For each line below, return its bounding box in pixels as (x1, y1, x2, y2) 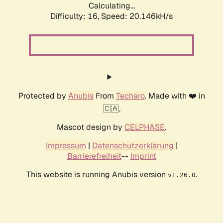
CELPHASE (124, 122, 165, 133)
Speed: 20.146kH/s (101, 11, 173, 22)
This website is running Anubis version (26, 169, 168, 180)
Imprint (130, 151, 156, 162)
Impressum (45, 140, 86, 151)
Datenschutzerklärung (92, 140, 174, 151)
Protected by (18, 91, 68, 102)
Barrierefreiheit (67, 151, 121, 162)
